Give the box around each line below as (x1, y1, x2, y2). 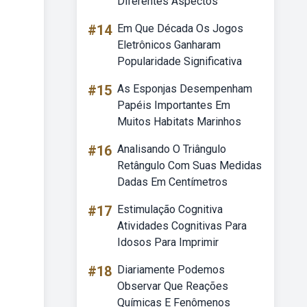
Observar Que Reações (117, 280, 228, 293)
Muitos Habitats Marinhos (117, 115, 241, 128)
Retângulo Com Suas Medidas (117, 159, 262, 172)
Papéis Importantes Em (117, 99, 230, 112)
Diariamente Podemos (117, 263, 225, 276)
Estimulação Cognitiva (117, 203, 223, 216)
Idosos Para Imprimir (117, 236, 219, 249)
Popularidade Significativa (117, 55, 242, 68)
